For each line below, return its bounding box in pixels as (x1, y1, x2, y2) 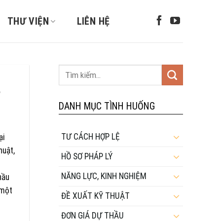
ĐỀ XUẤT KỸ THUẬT (61, 190, 130, 201)
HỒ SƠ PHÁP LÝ (61, 151, 112, 161)
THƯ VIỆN (7, 15, 49, 27)
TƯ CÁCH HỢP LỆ (61, 131, 120, 142)
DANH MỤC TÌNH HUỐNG (58, 100, 155, 112)
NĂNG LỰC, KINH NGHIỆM (61, 171, 147, 181)
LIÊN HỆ (76, 15, 110, 27)
